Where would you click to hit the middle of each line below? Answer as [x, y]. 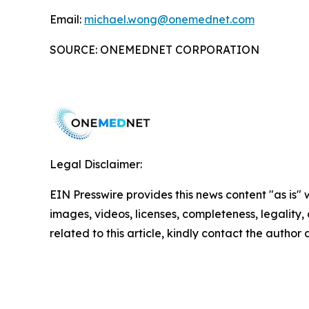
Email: [67, 20]
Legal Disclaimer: [96, 165]
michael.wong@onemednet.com [169, 20]
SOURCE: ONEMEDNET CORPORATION [154, 50]
